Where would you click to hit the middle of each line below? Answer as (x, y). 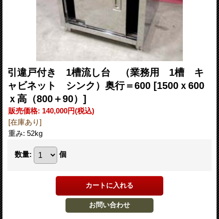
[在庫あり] (25, 122)
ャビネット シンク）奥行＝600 (80, 86)
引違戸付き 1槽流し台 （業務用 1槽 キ (106, 73)
